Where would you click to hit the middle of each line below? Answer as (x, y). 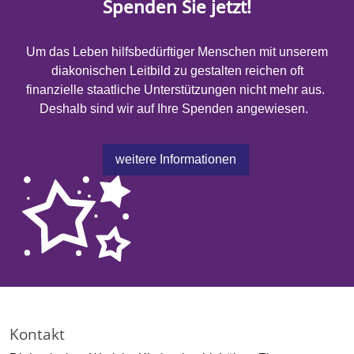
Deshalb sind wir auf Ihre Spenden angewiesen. (177, 109)
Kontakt (37, 333)
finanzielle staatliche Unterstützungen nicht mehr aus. (177, 90)
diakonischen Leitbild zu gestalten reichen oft (177, 71)
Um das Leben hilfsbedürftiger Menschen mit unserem (177, 52)
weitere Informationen (175, 160)
